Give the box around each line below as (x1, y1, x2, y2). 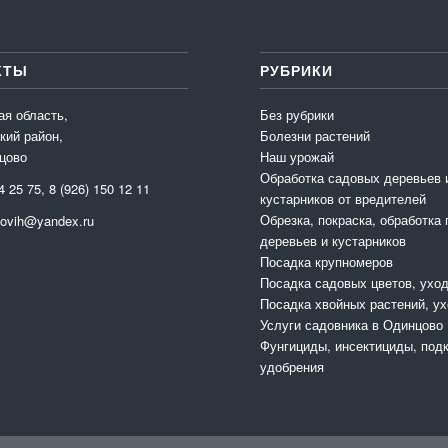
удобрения (260, 357, 325, 377)
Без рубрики (260, 105, 335, 125)
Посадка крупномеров (260, 252, 394, 272)
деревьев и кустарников (260, 231, 407, 251)
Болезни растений (260, 126, 371, 146)
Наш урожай (260, 147, 335, 167)
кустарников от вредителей (260, 189, 427, 209)
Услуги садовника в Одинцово (260, 315, 444, 335)
